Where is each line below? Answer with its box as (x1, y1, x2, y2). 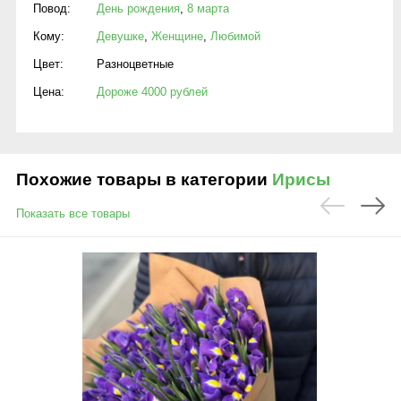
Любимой (210, 30, 260, 43)
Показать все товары (16, 207, 130, 220)
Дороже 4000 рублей (97, 85, 208, 98)
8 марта (187, 2, 229, 15)
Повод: (33, 2, 71, 15)
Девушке (97, 30, 144, 43)
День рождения (97, 2, 180, 15)
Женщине (151, 30, 203, 43)
